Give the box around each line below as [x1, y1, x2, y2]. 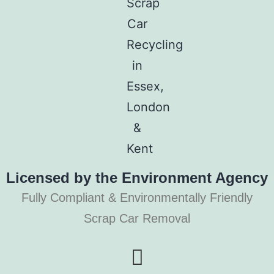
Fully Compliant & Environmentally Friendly [21, 191, 253, 204]
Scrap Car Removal [84, 212, 190, 225]
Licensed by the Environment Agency [6, 169, 268, 186]
